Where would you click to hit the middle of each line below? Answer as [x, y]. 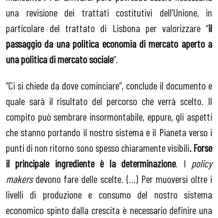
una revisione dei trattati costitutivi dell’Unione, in [109, 12]
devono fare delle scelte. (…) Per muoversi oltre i [122, 178]
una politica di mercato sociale [60, 59]
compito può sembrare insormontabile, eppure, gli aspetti [109, 116]
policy [202, 163]
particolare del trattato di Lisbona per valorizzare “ [107, 28]
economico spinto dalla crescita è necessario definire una [109, 209]
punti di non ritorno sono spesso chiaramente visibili [98, 147]
